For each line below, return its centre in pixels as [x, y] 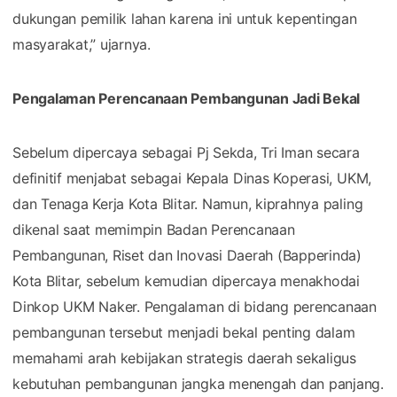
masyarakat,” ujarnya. [82, 44]
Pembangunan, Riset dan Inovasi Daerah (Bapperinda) [187, 255]
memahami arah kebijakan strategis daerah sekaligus [185, 358]
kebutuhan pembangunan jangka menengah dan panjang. [198, 383]
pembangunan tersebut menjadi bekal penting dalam [184, 332]
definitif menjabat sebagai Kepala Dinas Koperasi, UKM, [192, 178]
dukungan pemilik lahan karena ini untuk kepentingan [185, 18]
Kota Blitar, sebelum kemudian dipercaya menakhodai [187, 280]
